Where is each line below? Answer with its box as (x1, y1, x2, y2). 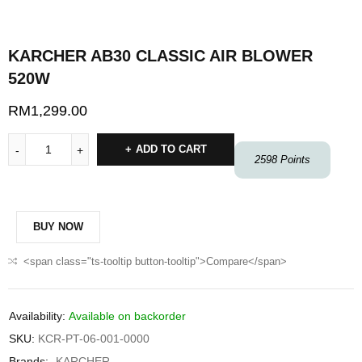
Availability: (9, 309, 65, 323)
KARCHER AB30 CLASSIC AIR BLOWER (8, 47, 313, 65)
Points (277, 154, 310, 166)
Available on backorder (69, 309, 186, 323)
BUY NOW (33, 221, 83, 234)
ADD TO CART (135, 143, 207, 156)
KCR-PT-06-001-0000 (38, 332, 149, 346)
